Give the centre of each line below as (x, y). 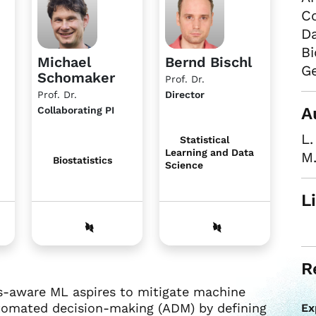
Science (184, 165)
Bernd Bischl (208, 62)
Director (184, 94)
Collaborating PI (76, 110)
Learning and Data (209, 152)
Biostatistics (81, 160)
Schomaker (77, 77)
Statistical (203, 139)
